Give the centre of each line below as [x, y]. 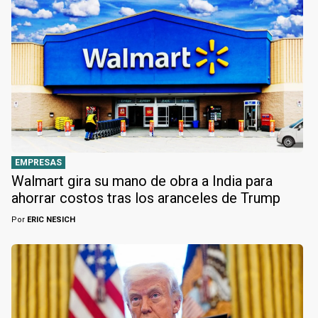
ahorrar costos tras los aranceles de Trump [146, 198]
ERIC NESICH [50, 220]
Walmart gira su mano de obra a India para [142, 181]
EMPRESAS [38, 163]
